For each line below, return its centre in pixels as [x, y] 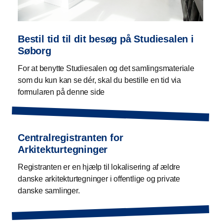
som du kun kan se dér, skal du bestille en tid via [99, 80]
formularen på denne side [61, 92]
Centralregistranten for [71, 137]
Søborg [35, 51]
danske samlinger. [49, 190]
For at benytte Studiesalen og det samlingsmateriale [106, 68]
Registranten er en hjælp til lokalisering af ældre [99, 167]
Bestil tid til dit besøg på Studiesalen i [106, 39]
